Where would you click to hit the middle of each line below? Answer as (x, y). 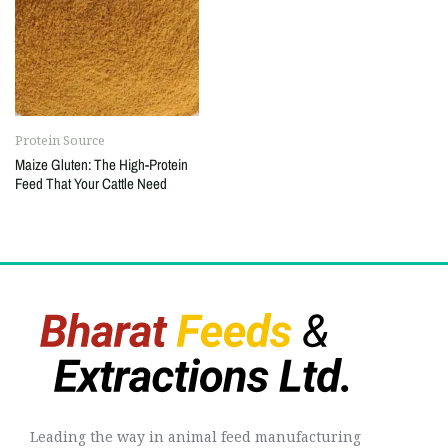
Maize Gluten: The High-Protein (101, 164)
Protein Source (60, 140)
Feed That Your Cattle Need (91, 183)
